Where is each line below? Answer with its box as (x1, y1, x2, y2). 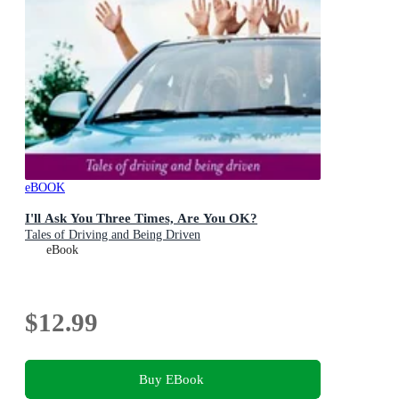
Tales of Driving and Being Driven (25, 227, 200, 241)
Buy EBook (138, 370, 204, 387)
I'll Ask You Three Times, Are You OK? (25, 209, 257, 225)
